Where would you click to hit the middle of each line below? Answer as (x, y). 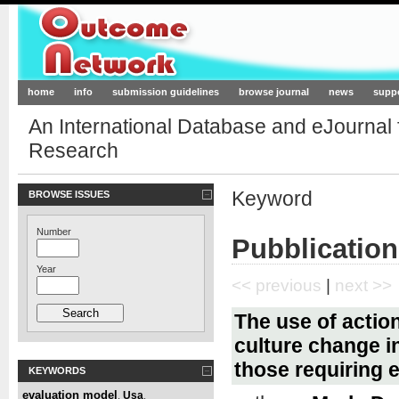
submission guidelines (166, 92)
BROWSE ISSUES (69, 194)
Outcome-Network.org (190, 43)
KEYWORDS (57, 370)
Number (54, 231)
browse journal (274, 92)
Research (73, 151)
